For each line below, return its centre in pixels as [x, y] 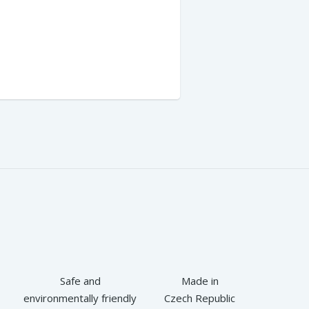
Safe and [80, 281]
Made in [200, 281]
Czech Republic [200, 298]
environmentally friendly [80, 298]
